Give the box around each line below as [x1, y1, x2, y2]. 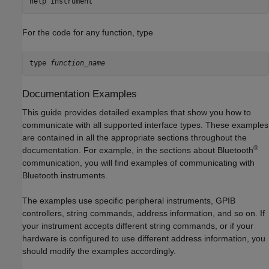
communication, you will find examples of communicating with [22, 158, 255, 168]
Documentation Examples [22, 88, 137, 100]
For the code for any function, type [22, 27, 153, 37]
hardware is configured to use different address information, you [22, 234, 265, 243]
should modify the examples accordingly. [22, 246, 176, 256]
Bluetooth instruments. [22, 171, 107, 180]
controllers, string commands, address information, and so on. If [22, 208, 265, 218]
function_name [50, 59, 105, 68]
